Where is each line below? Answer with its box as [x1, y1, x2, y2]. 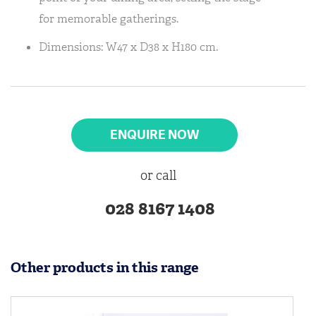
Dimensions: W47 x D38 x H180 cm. [39, 39, 218, 54]
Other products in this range [11, 258, 199, 276]
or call [140, 167, 176, 184]
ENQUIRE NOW [110, 126, 199, 142]
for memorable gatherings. [39, 11, 178, 26]
